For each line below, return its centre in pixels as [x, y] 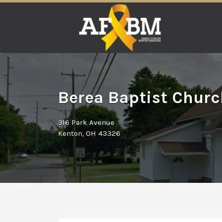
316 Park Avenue [86, 122]
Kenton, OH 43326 [89, 133]
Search [69, 11]
